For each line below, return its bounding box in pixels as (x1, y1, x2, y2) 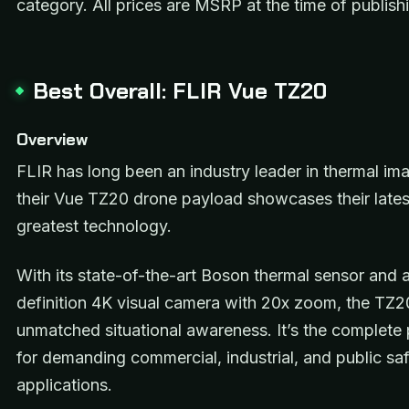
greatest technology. (16, 215, 176, 236)
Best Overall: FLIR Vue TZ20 (33, 76, 328, 105)
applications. (16, 375, 112, 395)
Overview (16, 128, 88, 151)
